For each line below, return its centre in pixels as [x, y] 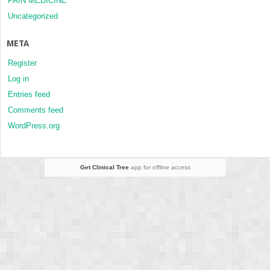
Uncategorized [33, 16]
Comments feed [36, 110]
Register [22, 63]
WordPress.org [34, 125]
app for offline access [159, 167]
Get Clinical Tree [104, 167]
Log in [18, 78]
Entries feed [29, 94]
